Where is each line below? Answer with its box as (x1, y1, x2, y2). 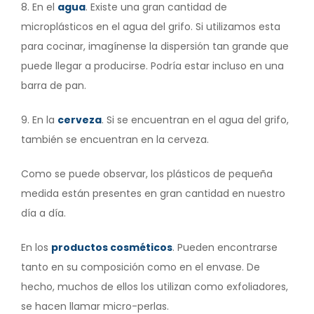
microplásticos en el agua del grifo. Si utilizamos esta (21, 19, 280, 34)
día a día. (21, 205, 66, 220)
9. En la (21, 112, 57, 127)
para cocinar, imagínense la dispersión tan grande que (21, 39, 289, 53)
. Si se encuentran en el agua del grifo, (102, 112, 289, 127)
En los (21, 240, 51, 254)
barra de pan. (21, 78, 89, 93)
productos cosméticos (51, 240, 172, 254)
